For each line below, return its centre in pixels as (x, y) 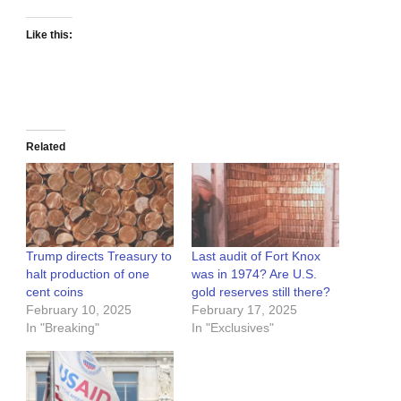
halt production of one (88, 273)
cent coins (55, 291)
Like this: (49, 34)
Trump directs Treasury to (99, 256)
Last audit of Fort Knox (256, 256)
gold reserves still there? (261, 291)
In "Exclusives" (233, 327)
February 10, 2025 (79, 309)
